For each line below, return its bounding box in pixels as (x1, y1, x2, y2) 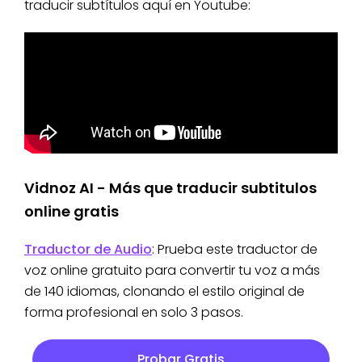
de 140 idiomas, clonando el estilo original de (24, 282, 305, 301)
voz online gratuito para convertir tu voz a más (24, 261, 320, 280)
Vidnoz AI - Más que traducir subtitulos (24, 178, 317, 199)
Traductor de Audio (24, 240, 152, 259)
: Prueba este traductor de (152, 240, 318, 259)
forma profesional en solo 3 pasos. (24, 303, 243, 322)
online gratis (24, 201, 119, 222)
